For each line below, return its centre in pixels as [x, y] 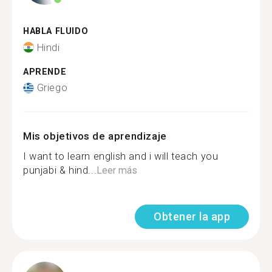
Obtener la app [192, 216]
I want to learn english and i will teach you [121, 156]
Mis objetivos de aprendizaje [95, 136]
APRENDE [45, 72]
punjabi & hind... [60, 170]
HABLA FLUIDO [56, 31]
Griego [52, 88]
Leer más [117, 170]
